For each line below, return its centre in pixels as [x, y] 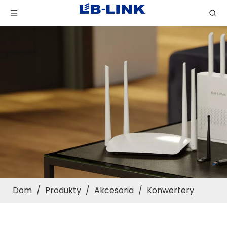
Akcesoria [114, 190]
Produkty [63, 190]
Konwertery [171, 190]
